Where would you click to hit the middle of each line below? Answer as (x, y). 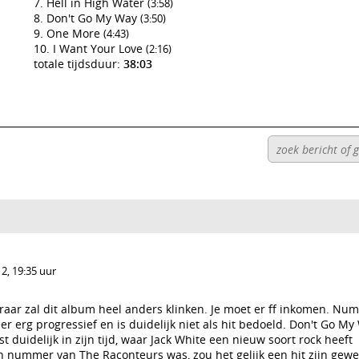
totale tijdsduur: (79, 64)
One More (75, 33)
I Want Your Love (99, 48)
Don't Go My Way (93, 18)
